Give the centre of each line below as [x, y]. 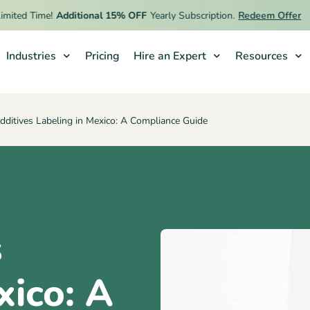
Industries [31, 56]
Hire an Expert [170, 56]
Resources [261, 56]
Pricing [102, 56]
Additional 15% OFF [82, 15]
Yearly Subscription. [173, 15]
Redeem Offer [250, 15]
